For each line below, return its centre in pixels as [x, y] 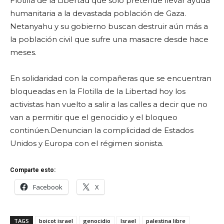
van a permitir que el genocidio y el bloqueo [94, 117]
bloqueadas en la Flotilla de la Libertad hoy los [98, 91]
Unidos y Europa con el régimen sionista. [87, 143]
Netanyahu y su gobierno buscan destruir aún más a [109, 26]
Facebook [48, 187]
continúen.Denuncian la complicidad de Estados [102, 130]
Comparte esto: [33, 170]
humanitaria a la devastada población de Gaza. [98, 13]
